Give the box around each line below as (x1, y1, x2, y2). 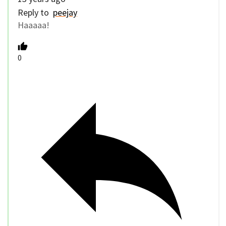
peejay (53, 6, 77, 18)
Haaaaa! (18, 19, 49, 31)
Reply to (18, 6, 53, 18)
